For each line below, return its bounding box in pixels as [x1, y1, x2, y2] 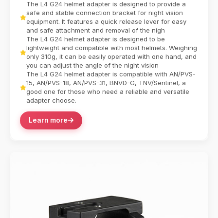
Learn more [29, 116, 68, 125]
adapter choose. [26, 96, 76, 105]
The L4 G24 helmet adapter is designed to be [26, 35, 165, 43]
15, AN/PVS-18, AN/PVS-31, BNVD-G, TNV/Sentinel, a [26, 79, 186, 87]
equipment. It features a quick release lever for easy [26, 18, 186, 26]
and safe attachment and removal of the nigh [26, 26, 165, 35]
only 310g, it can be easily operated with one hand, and [26, 53, 197, 61]
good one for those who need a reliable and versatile [26, 88, 189, 96]
